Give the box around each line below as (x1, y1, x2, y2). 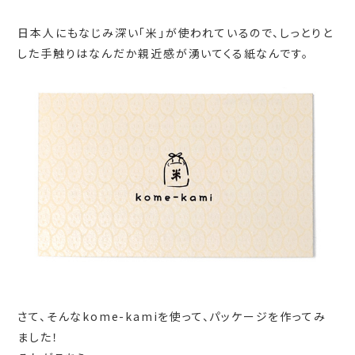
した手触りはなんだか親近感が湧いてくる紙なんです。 (17, 44, 309, 61)
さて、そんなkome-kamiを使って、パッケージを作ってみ (17, 308, 326, 325)
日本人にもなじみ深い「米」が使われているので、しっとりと (17, 24, 334, 40)
